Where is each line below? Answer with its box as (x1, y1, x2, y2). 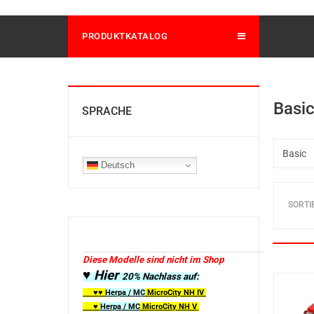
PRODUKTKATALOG (82, 31, 168, 41)
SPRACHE (82, 104, 132, 118)
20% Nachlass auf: (122, 271, 199, 282)
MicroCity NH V (140, 302, 197, 311)
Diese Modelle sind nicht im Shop (83, 254, 224, 265)
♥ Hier (83, 268, 122, 283)
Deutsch (98, 159, 135, 170)
